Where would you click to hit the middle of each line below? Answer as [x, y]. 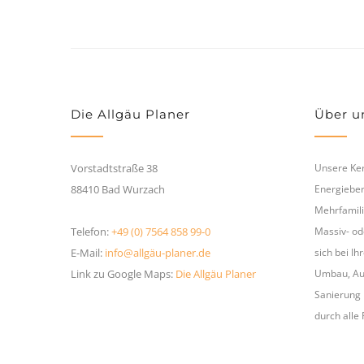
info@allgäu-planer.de [158, 253]
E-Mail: [88, 253]
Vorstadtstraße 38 [114, 169]
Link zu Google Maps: [123, 274]
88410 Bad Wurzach [118, 190]
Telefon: [91, 232]
